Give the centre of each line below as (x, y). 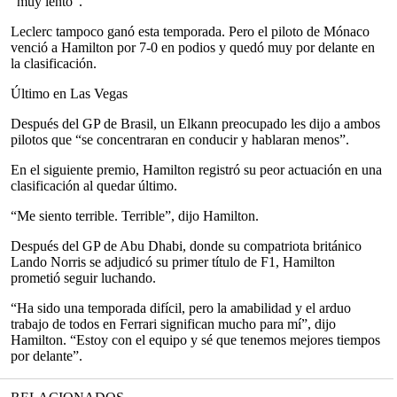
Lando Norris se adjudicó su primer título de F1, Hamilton (173, 262)
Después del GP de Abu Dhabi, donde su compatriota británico (186, 246)
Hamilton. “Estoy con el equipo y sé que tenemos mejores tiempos (195, 340)
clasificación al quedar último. (94, 186)
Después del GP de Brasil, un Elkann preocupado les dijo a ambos (195, 124)
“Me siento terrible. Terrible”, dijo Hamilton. (135, 216)
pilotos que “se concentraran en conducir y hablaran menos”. (180, 140)
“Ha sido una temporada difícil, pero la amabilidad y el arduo (181, 308)
